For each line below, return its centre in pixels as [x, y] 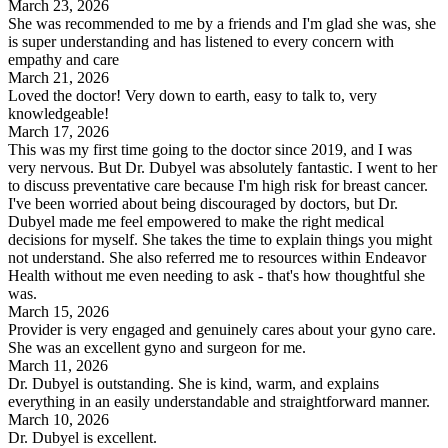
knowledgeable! [58, 114]
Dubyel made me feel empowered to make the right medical [196, 222]
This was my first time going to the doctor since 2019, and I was [210, 150]
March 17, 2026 [58, 132]
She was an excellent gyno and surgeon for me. [157, 348]
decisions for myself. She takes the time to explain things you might [220, 240]
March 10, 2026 [58, 420]
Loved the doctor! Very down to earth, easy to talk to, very [192, 96]
